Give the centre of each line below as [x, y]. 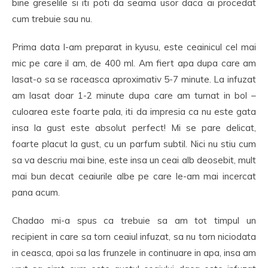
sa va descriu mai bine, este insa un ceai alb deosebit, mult [134, 160]
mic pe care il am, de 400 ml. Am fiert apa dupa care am [134, 63]
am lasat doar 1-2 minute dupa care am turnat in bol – [134, 95]
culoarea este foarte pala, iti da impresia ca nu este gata [134, 112]
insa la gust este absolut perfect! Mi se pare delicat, [134, 128]
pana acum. [36, 192]
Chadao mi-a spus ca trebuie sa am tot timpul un [134, 220]
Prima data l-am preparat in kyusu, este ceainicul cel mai [134, 47]
